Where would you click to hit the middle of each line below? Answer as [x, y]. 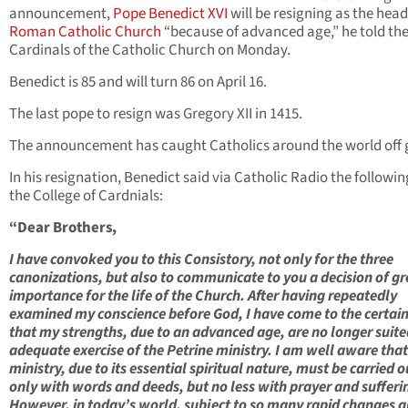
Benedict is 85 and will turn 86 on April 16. [138, 82]
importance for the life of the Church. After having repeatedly [203, 296]
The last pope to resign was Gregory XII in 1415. [156, 114]
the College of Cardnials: [86, 196]
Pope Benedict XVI [170, 14]
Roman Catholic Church [85, 32]
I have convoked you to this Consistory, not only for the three [201, 260]
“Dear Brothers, [63, 228]
